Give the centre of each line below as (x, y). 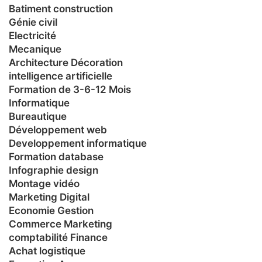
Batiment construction (61, 8)
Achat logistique (47, 251)
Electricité (32, 35)
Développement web (58, 130)
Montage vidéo (44, 183)
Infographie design (54, 170)
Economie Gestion (51, 210)
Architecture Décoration (66, 62)
